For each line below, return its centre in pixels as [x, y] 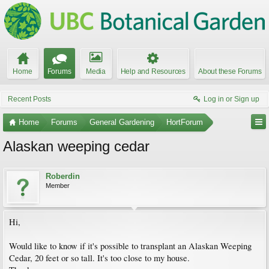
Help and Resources [153, 71]
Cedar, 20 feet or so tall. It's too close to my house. [99, 258]
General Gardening [122, 122]
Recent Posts [29, 99]
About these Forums [230, 71]
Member [58, 186]
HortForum [185, 122]
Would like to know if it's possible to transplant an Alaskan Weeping [130, 246]
